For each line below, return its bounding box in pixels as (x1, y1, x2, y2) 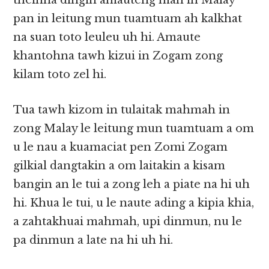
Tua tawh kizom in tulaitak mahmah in (13, 103, 231, 117)
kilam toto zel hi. (13, 68, 107, 82)
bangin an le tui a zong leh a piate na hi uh (13, 178, 250, 192)
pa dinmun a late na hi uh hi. (13, 234, 174, 247)
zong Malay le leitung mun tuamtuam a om (13, 122, 255, 136)
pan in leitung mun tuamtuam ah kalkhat (13, 12, 243, 26)
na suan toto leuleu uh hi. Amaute (13, 31, 201, 44)
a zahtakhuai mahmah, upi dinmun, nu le (13, 215, 243, 229)
